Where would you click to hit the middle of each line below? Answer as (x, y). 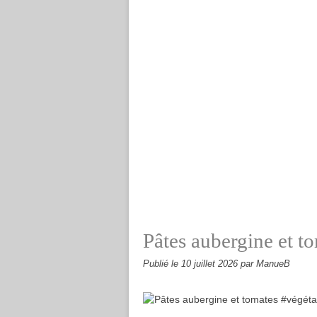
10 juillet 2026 (211, 264)
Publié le (162, 264)
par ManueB (265, 264)
